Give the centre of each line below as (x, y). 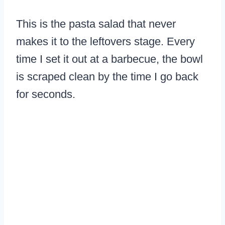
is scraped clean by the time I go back (107, 76)
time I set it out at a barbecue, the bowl (109, 59)
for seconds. (46, 94)
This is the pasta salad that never (96, 24)
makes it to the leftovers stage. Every (105, 41)
